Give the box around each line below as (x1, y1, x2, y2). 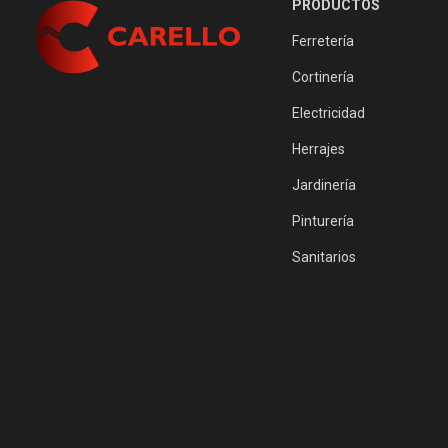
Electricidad (291, 105, 365, 121)
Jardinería (291, 177, 356, 193)
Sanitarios (291, 249, 356, 265)
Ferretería (291, 33, 354, 49)
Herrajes (291, 141, 345, 157)
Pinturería (291, 213, 354, 229)
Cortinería (291, 69, 354, 85)
